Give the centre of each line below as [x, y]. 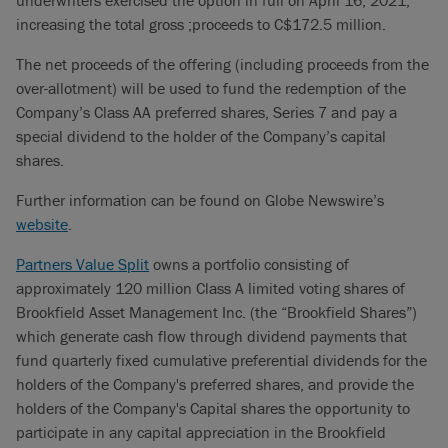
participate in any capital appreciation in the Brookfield [201, 432]
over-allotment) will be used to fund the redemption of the [211, 88]
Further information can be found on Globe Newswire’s [200, 200]
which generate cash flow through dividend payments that [211, 336]
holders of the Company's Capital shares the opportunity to [213, 408]
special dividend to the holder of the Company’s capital [201, 136]
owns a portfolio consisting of [249, 264]
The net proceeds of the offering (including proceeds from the [222, 64]
